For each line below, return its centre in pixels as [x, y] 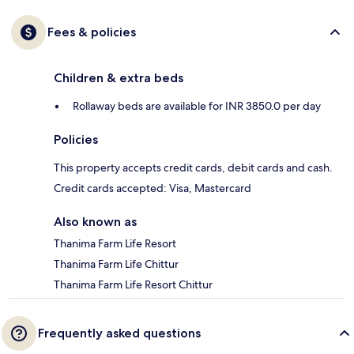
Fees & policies [92, 32]
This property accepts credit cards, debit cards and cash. [193, 168]
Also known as [95, 222]
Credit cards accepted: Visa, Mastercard [153, 188]
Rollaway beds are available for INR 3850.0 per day [197, 106]
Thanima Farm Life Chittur [116, 264]
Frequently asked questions [119, 333]
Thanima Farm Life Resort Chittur [133, 285]
